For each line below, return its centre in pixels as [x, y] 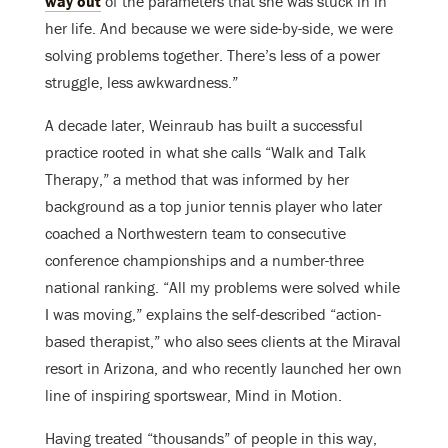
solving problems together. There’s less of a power [212, 55]
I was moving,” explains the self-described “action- [213, 314]
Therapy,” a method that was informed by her [197, 179]
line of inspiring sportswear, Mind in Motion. [193, 395]
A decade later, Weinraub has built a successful [204, 125]
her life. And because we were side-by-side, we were [219, 28]
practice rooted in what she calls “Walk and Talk [205, 152]
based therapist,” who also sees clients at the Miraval [223, 341]
